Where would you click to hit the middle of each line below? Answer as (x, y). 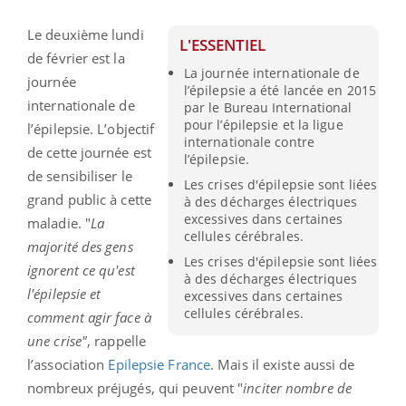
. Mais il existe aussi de (283, 364)
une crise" (57, 340)
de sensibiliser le (80, 175)
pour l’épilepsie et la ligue (263, 124)
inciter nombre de (297, 387)
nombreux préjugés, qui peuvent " (135, 387)
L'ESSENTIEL (223, 44)
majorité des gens (80, 246)
